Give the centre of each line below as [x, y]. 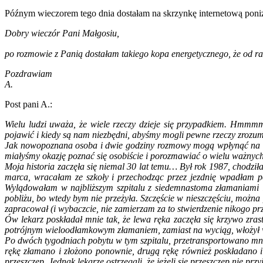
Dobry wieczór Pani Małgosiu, [63, 33]
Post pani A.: [28, 104]
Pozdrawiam [28, 74]
